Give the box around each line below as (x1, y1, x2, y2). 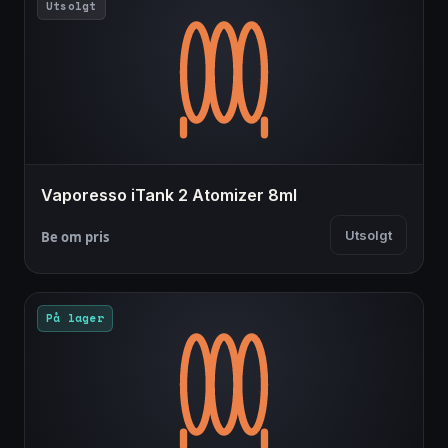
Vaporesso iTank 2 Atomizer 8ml (41, 185, 297, 206)
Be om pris (41, 228, 109, 247)
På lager (46, 310, 104, 327)
